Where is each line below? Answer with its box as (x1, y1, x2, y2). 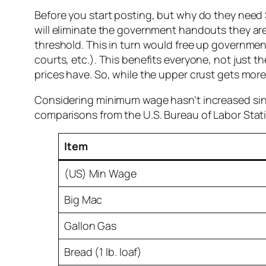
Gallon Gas (64, 218, 116, 233)
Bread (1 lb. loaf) (64, 245, 142, 259)
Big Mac (64, 192, 103, 207)
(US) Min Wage (64, 166, 137, 181)
